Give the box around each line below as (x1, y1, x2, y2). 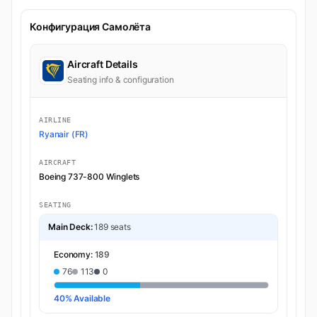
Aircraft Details (67, 57, 138, 70)
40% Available (54, 292, 110, 304)
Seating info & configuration (67, 74, 174, 85)
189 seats (94, 221, 131, 232)
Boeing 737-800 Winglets (39, 171, 140, 182)
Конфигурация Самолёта (30, 20, 151, 33)
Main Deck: (48, 221, 93, 232)
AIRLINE (39, 115, 71, 124)
